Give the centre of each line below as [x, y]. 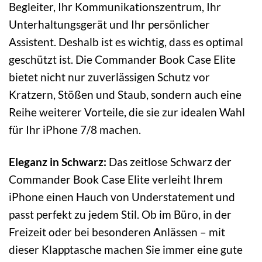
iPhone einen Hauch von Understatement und [122, 196]
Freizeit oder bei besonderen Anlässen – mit [117, 232]
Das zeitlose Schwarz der [169, 161]
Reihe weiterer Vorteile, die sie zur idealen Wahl [127, 112]
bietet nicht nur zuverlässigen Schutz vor [109, 77]
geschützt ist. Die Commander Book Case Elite [122, 59]
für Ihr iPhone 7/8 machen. [75, 129]
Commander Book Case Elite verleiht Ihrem [116, 179]
